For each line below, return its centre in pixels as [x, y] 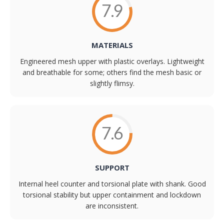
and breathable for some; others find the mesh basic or [112, 72]
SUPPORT [112, 168]
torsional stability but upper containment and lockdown [112, 195]
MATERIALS [112, 45]
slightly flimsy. [112, 83]
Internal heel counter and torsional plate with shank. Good [112, 184]
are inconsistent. [112, 206]
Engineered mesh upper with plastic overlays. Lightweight [112, 61]
